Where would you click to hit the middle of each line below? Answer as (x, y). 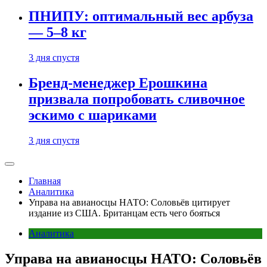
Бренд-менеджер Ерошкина (118, 83)
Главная (45, 181)
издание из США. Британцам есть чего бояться (124, 213)
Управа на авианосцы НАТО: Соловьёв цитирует (129, 202)
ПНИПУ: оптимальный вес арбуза (141, 16)
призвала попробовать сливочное (137, 99)
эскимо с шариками (93, 115)
